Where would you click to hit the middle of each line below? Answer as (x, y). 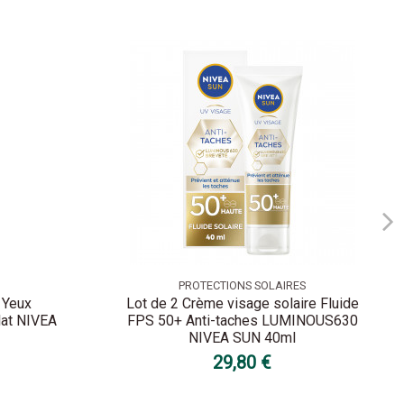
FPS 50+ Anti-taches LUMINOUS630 (242, 321)
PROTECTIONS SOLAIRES (243, 285)
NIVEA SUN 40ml (243, 338)
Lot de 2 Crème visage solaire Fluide (242, 304)
